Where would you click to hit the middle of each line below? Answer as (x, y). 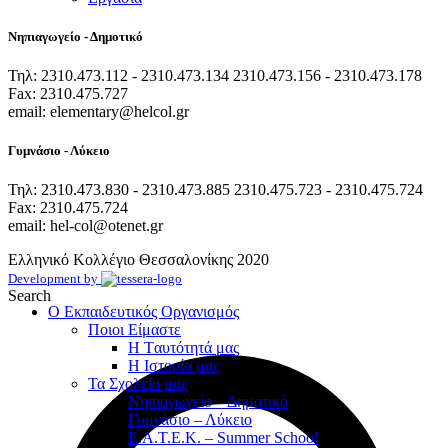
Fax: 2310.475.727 (68, 93)
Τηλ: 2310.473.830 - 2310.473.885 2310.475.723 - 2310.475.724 (215, 190)
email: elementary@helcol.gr (98, 111)
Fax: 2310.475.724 (68, 208)
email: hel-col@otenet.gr (85, 226)
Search (29, 296)
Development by (54, 279)
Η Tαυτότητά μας (183, 348)
